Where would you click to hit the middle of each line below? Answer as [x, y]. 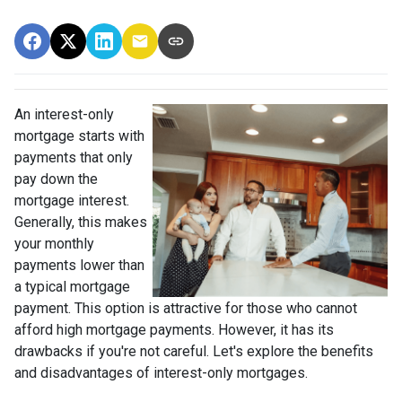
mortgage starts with [79, 136]
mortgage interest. [72, 201]
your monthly [54, 244]
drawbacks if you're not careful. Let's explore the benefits [194, 352]
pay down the [56, 179]
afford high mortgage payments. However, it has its [174, 330]
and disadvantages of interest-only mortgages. [163, 373]
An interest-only [64, 115]
